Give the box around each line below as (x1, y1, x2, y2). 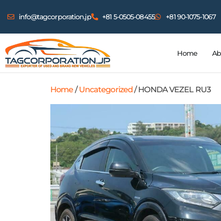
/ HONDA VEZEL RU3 (133, 85, 211, 95)
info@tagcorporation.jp (18, 12, 91, 21)
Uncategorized (78, 85, 133, 95)
